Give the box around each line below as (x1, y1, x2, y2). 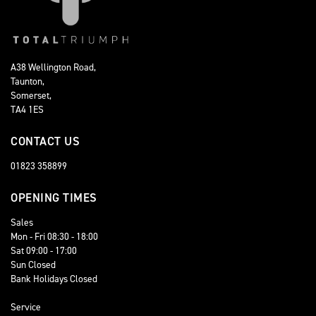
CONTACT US (11, 133, 80, 149)
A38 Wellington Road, (11, 60, 96, 73)
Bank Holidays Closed (11, 272, 97, 285)
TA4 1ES (11, 102, 44, 116)
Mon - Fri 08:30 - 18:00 (11, 229, 98, 243)
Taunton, (11, 74, 44, 87)
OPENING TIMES (11, 189, 97, 205)
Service (11, 300, 41, 313)
